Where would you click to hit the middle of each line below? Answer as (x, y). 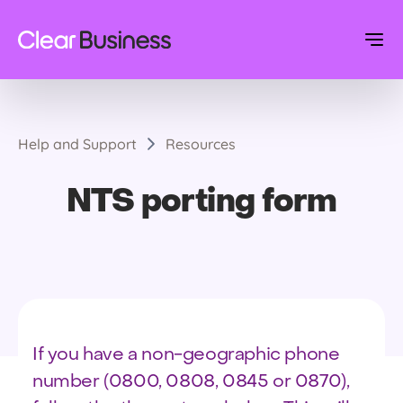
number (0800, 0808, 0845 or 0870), (191, 382)
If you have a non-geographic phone (186, 355)
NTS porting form (201, 203)
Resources (201, 144)
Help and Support (77, 144)
